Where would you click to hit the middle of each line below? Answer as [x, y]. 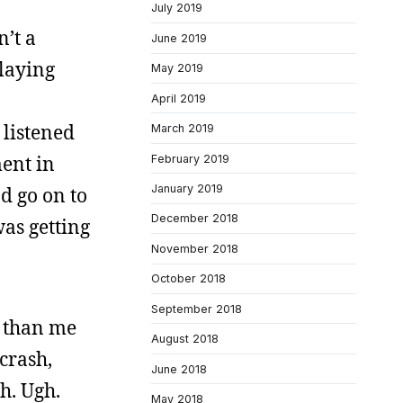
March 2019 [183, 129]
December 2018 [195, 219]
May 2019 [177, 68]
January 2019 [187, 188]
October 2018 [188, 279]
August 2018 [185, 339]
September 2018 [197, 309]
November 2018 [195, 248]
